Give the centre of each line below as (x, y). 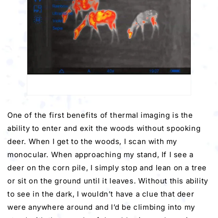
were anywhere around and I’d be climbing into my (101, 207)
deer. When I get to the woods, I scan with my (92, 141)
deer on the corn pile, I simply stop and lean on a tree (107, 167)
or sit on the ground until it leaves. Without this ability (108, 181)
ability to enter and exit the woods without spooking (104, 128)
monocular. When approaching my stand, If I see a (100, 154)
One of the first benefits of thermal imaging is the (100, 115)
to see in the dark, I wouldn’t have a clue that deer (101, 194)
